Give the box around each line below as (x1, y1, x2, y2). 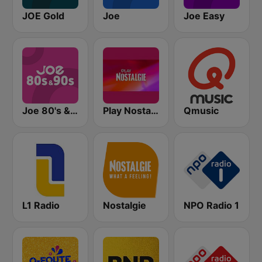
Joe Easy (184, 10, 225, 22)
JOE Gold (22, 10, 64, 22)
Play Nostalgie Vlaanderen (151, 105, 158, 116)
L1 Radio (22, 199, 60, 211)
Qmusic (184, 105, 219, 116)
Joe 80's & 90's (70, 105, 78, 116)
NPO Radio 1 (184, 199, 239, 211)
